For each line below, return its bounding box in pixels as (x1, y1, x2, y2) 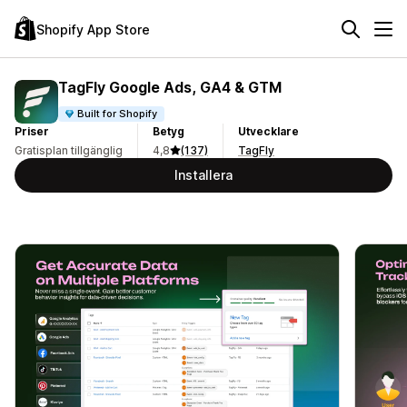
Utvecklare (238, 124, 299, 138)
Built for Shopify (77, 106, 158, 120)
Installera (174, 167, 233, 183)
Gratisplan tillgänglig (15, 144, 123, 157)
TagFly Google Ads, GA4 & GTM (58, 77, 282, 96)
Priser (15, 124, 49, 138)
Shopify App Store (36, 21, 150, 37)
